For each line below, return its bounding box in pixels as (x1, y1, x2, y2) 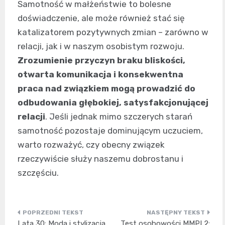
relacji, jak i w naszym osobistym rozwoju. (18, 41, 184, 51)
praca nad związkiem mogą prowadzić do (18, 83, 195, 93)
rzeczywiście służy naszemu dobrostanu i (18, 153, 183, 164)
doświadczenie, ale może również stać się (18, 13, 185, 23)
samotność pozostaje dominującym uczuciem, (18, 125, 203, 136)
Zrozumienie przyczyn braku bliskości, (18, 55, 185, 65)
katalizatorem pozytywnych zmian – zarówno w (18, 27, 208, 37)
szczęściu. (18, 167, 59, 178)
